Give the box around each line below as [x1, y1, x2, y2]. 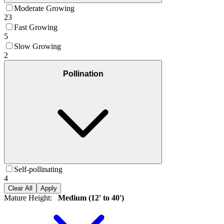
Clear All [8, 184, 32, 192]
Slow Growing [14, 42, 61, 51]
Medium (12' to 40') [56, 193, 124, 202]
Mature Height [4, 193, 50, 202]
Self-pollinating [14, 165, 62, 174]
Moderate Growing [14, 4, 74, 13]
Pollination [62, 69, 103, 78]
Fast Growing [14, 23, 57, 32]
